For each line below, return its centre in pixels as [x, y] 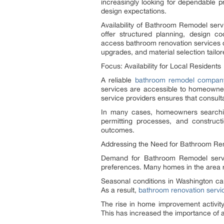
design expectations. [134, 11]
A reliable [118, 80]
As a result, [120, 190]
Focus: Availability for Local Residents [161, 66]
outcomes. [118, 130]
